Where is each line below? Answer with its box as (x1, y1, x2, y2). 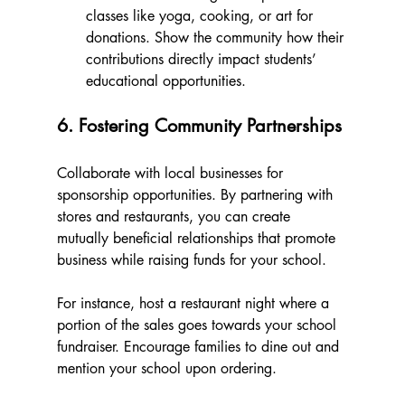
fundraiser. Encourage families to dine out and (56, 337, 344, 357)
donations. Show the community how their (85, 28, 348, 48)
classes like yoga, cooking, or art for (85, 6, 317, 26)
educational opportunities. (85, 71, 246, 91)
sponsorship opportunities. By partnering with (56, 185, 337, 205)
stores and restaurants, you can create (56, 207, 295, 227)
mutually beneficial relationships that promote (56, 229, 340, 249)
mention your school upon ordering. (56, 359, 281, 379)
